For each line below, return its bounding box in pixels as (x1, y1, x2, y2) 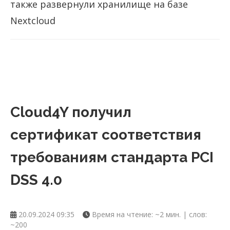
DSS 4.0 (10, 171, 62, 188)
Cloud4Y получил (10, 104, 131, 121)
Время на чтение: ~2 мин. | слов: (90, 209, 207, 219)
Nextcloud (10, 14, 55, 27)
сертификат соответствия (10, 126, 201, 143)
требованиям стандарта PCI (10, 149, 214, 166)
